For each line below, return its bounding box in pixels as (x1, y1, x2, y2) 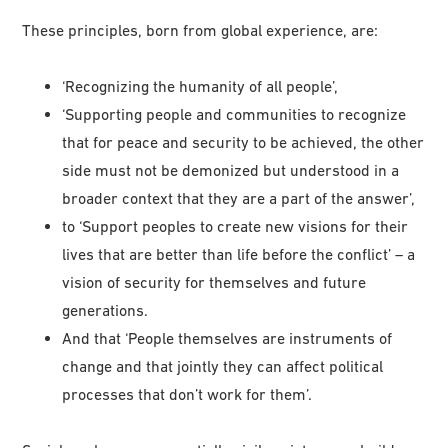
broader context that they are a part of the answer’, (62, 189, 416, 208)
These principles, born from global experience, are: (22, 21, 379, 40)
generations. (62, 301, 149, 320)
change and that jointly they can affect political (62, 357, 384, 376)
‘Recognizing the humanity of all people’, (62, 77, 339, 96)
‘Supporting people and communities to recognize (62, 105, 407, 124)
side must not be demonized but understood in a (62, 161, 400, 180)
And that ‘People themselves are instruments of (62, 329, 393, 348)
